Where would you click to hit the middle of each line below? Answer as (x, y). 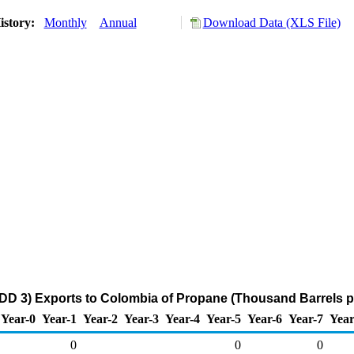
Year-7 (306, 319)
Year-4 (183, 319)
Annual (118, 23)
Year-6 (265, 319)
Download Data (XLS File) (271, 23)
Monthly (65, 23)
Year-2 (100, 319)
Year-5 (224, 319)
